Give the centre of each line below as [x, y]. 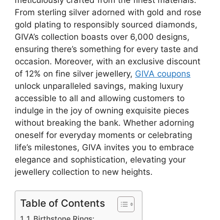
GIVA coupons [163, 73]
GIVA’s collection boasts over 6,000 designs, [102, 37]
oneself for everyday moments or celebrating [103, 135]
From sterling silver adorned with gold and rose [108, 12]
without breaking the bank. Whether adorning [104, 123]
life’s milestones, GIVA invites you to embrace [104, 147]
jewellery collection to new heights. [84, 172]
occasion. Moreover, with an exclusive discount [108, 61]
